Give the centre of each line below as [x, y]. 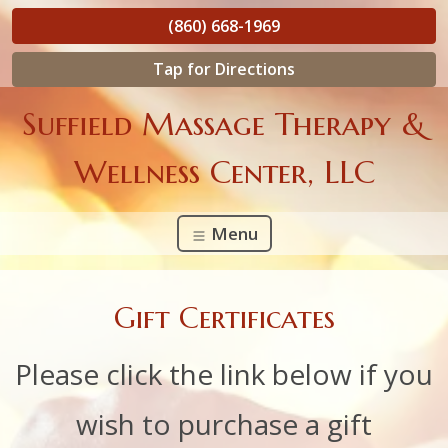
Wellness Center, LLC [224, 171]
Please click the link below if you [224, 374]
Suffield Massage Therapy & [224, 123]
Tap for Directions [224, 69]
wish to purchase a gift [224, 424]
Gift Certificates [224, 317]
